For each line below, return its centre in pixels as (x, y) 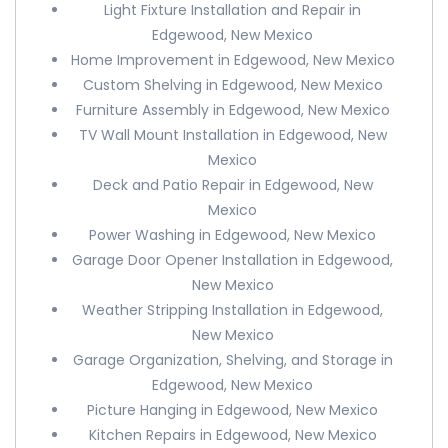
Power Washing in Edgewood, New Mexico (233, 235)
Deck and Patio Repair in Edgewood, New (232, 185)
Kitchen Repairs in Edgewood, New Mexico (232, 435)
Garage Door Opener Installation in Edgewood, (233, 260)
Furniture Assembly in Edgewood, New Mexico (232, 110)
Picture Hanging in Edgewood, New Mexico (233, 410)
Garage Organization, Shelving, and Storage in (232, 360)
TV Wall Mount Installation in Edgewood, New (232, 135)
